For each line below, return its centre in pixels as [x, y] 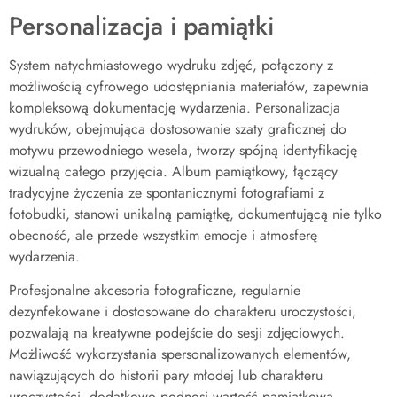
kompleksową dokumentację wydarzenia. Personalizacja [175, 108]
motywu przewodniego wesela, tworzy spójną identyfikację [183, 151]
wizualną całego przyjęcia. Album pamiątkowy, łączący [173, 172]
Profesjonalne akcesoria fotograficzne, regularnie [155, 291]
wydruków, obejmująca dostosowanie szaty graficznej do [178, 129]
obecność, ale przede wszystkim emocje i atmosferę [163, 236]
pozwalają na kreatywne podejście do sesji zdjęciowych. [177, 333]
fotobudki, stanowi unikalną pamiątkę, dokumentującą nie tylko [195, 214]
